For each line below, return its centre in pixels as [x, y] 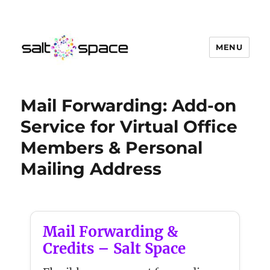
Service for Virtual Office [129, 126]
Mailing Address [91, 168]
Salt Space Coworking [102, 82]
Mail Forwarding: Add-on [129, 105]
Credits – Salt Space [115, 248]
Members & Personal [112, 147]
